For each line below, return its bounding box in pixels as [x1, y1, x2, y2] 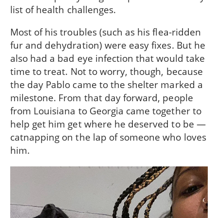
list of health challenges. [10, 3, 116, 17]
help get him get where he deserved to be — [10, 117, 206, 131]
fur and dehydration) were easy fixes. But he [10, 38, 205, 52]
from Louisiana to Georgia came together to [10, 104, 201, 118]
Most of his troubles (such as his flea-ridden [10, 25, 201, 39]
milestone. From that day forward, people [10, 91, 193, 105]
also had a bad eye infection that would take [10, 52, 205, 65]
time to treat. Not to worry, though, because [10, 65, 203, 78]
